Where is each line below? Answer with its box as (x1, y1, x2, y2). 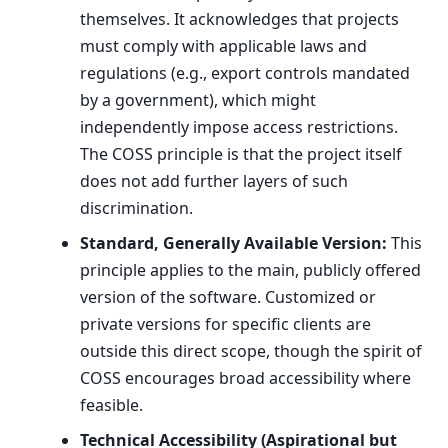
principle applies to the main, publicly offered (80, 259, 421, 281)
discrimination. (80, 197, 193, 219)
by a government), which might (80, 89, 316, 111)
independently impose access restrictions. (80, 116, 398, 138)
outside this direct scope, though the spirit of (80, 340, 422, 362)
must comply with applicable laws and (80, 35, 367, 57)
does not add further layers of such (80, 170, 348, 192)
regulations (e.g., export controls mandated (80, 62, 410, 84)
